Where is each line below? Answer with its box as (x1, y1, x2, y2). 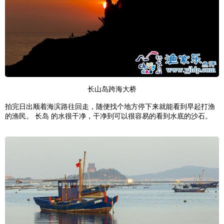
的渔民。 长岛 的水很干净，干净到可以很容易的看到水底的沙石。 (5, 111, 212, 120)
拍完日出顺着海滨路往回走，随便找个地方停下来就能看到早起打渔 (5, 102, 215, 110)
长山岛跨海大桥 (87, 84, 136, 93)
